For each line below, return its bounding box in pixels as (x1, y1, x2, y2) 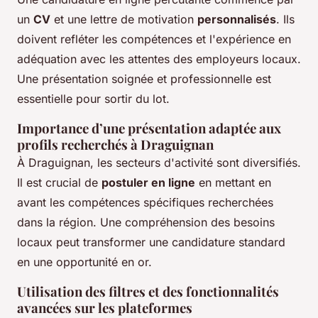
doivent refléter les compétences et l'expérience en (17, 32, 291, 47)
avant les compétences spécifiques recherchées (17, 195, 273, 210)
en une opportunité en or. (17, 255, 152, 270)
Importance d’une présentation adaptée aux (17, 119, 281, 138)
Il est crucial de (17, 175, 102, 190)
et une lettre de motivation (50, 12, 197, 27)
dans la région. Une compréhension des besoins (17, 215, 275, 230)
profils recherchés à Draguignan (17, 136, 214, 154)
